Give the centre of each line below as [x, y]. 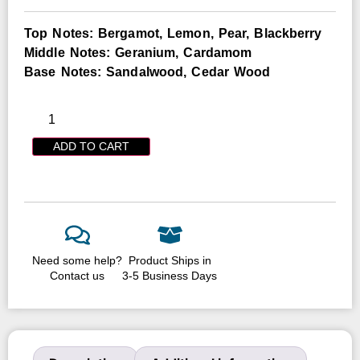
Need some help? [77, 260]
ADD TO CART [91, 146]
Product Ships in [170, 260]
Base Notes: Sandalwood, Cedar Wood [147, 72]
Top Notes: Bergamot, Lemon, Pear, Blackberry [173, 34]
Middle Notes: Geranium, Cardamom [138, 53]
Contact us [77, 275]
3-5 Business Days [170, 275]
